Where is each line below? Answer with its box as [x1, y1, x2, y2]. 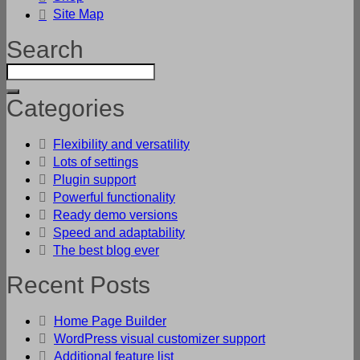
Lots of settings [53, 155, 138, 170]
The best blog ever [53, 243, 159, 258]
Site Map [53, 7, 104, 22]
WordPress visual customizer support [54, 332, 265, 346]
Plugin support [53, 173, 136, 187]
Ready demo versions [53, 208, 178, 223]
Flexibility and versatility [53, 137, 190, 152]
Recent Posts [6, 272, 150, 299]
